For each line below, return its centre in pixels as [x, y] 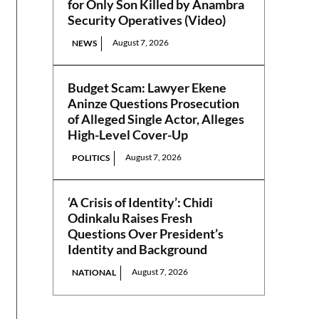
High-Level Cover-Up [128, 135]
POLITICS [91, 158]
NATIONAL [94, 273]
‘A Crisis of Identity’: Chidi [141, 203]
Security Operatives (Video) [147, 20]
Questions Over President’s [146, 234]
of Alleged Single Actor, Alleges [156, 119]
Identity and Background [138, 250]
